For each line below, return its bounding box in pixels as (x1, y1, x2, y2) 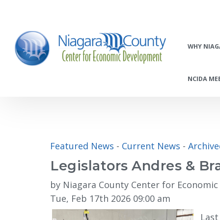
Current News (122, 140, 180, 152)
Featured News (50, 140, 114, 152)
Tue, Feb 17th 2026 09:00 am (50, 192, 170, 204)
